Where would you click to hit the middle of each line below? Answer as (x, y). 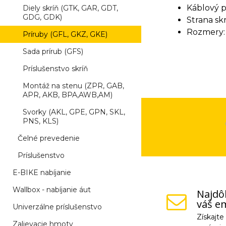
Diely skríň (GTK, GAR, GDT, (70, 8)
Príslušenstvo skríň (55, 69)
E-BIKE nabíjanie (42, 173)
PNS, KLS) (41, 121)
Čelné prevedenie (49, 138)
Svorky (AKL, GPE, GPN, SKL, (74, 112)
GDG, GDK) (42, 17)
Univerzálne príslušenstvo (57, 207)
